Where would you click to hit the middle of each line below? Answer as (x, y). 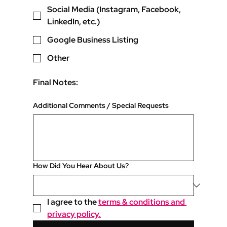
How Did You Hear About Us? (81, 166)
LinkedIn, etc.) (74, 22)
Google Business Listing (93, 40)
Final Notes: (56, 83)
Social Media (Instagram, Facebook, (114, 10)
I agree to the (73, 202)
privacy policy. (74, 214)
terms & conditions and (142, 202)
